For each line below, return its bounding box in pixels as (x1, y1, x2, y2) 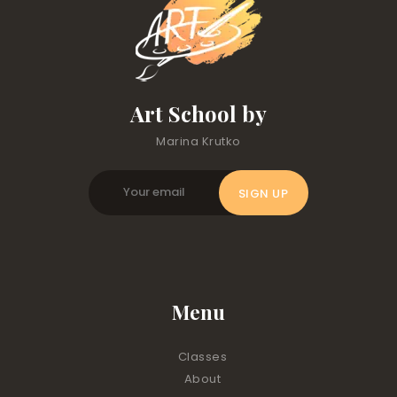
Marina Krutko (156, 133, 241, 151)
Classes (177, 348, 228, 366)
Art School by (130, 98, 267, 128)
